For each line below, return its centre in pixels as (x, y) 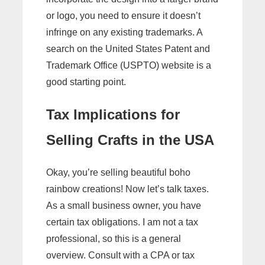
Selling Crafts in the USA (130, 140)
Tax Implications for (113, 115)
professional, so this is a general (114, 239)
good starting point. (86, 82)
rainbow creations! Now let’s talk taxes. (127, 189)
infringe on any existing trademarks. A (124, 32)
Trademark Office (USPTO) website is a (129, 65)
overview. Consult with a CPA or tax (120, 256)
